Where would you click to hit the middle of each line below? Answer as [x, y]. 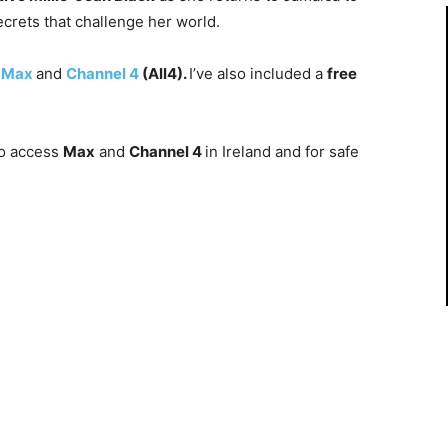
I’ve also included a [258, 73]
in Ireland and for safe [282, 151]
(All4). [164, 73]
